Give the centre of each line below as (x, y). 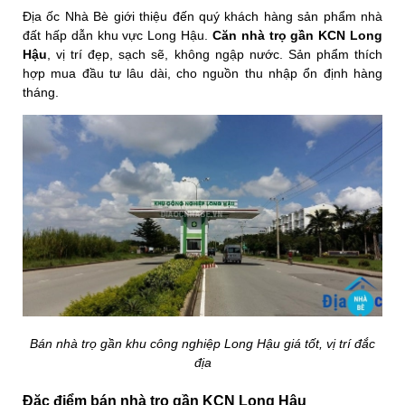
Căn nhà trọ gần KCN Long (297, 35)
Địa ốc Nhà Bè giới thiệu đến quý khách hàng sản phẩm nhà (202, 16)
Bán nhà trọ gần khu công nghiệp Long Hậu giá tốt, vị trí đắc (202, 344)
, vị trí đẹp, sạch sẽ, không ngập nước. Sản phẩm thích (215, 54)
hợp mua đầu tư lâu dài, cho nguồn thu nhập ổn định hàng (202, 73)
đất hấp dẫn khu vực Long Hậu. (118, 35)
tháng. (42, 92)
